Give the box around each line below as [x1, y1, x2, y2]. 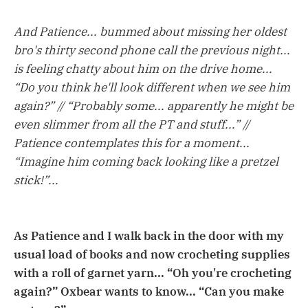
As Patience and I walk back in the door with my [14, 228, 284, 243]
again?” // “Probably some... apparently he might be [14, 98, 294, 113]
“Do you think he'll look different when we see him [14, 79, 290, 95]
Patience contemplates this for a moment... [14, 135, 250, 151]
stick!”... [14, 172, 58, 188]
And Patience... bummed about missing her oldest [14, 23, 287, 39]
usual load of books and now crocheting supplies [14, 246, 290, 262]
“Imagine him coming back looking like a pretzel [14, 153, 278, 169]
